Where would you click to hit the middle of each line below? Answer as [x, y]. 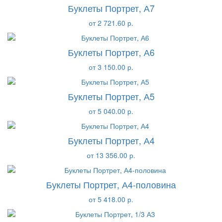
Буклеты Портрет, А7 [111, 8]
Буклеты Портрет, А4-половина [111, 184]
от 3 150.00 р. [111, 67]
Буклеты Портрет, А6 [111, 52]
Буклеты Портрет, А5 [111, 96]
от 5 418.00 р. [111, 199]
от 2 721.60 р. [111, 23]
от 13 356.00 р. [111, 155]
